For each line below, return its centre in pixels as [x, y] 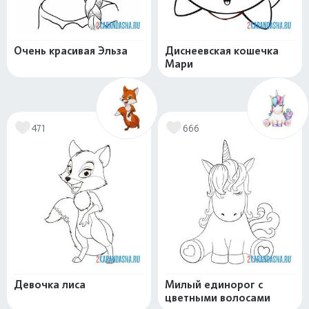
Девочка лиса [50, 285]
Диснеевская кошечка [222, 51]
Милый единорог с [214, 285]
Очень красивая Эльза [71, 51]
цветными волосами [218, 298]
